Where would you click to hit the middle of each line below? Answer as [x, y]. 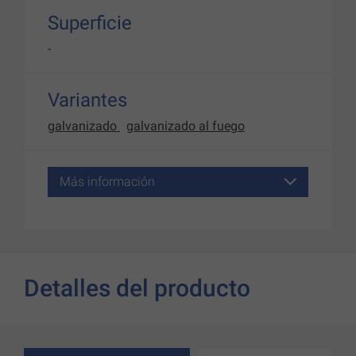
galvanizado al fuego [186, 126]
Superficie [90, 23]
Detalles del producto [137, 288]
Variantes [87, 100]
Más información [107, 182]
